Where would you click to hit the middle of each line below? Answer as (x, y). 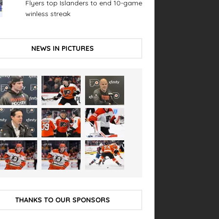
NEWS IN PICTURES (62, 48)
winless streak (48, 14)
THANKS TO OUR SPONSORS (62, 200)
